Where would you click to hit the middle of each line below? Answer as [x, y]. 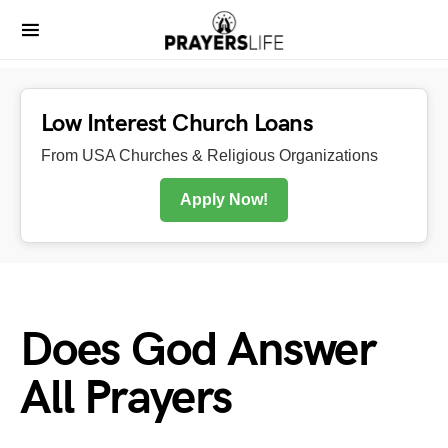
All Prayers [126, 398]
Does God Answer [198, 350]
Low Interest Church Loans [177, 123]
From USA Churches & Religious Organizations [209, 155]
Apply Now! [224, 199]
